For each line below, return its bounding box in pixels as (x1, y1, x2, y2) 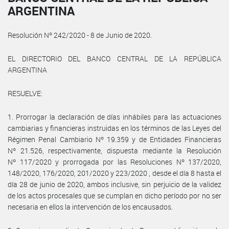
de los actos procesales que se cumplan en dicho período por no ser (8, 190, 221, 200)
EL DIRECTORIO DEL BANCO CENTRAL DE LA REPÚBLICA (8, 53, 221, 63)
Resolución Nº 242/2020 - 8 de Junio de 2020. (8, 30, 152, 40)
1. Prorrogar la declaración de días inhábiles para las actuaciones (8, 111, 221, 122)
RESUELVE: (8, 88, 42, 98)
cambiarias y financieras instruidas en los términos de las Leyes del (8, 123, 221, 133)
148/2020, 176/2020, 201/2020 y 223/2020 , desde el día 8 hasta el (8, 168, 221, 178)
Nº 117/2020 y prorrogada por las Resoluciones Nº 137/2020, (8, 156, 221, 167)
